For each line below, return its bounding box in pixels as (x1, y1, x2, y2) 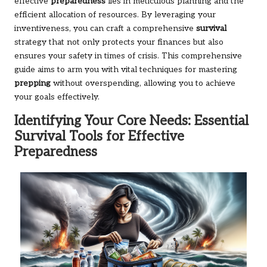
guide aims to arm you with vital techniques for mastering (14, 64, 237, 74)
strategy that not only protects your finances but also (14, 37, 223, 47)
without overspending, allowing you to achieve (51, 78, 235, 88)
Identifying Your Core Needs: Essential (14, 113, 249, 129)
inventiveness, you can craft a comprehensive (14, 23, 196, 33)
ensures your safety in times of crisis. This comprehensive (14, 51, 242, 61)
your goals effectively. (14, 92, 100, 102)
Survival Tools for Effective (14, 128, 184, 145)
